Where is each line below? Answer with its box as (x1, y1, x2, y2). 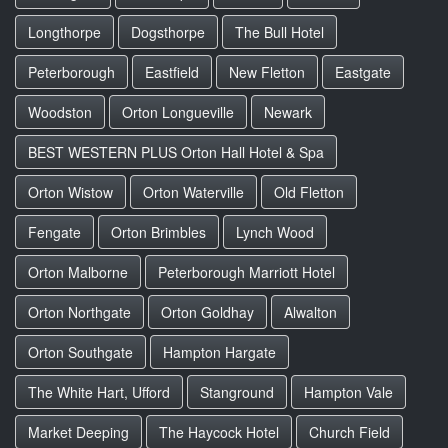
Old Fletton (274, 182, 344, 202)
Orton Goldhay (161, 302, 254, 322)
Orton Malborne (28, 262, 128, 282)
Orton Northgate (28, 302, 131, 322)
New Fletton (229, 62, 305, 82)
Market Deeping (28, 422, 129, 442)
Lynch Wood (236, 222, 314, 242)
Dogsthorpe (131, 22, 205, 42)
